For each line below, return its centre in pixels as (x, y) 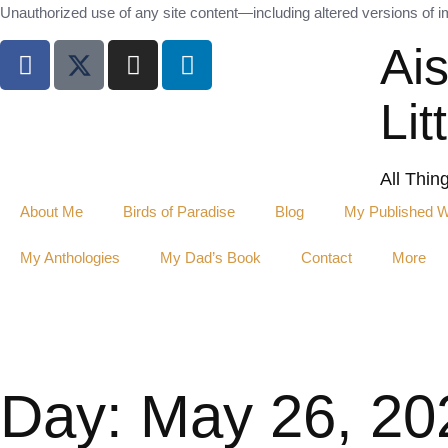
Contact (326, 257)
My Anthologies (70, 257)
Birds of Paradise (179, 211)
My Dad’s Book (210, 257)
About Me (51, 211)
